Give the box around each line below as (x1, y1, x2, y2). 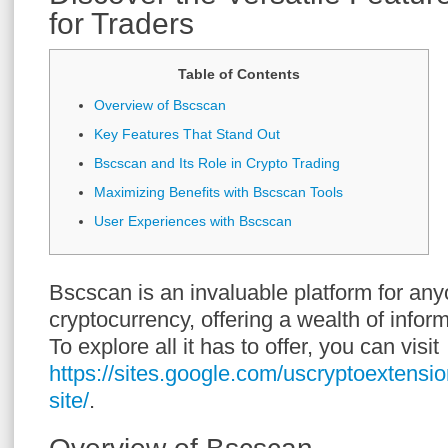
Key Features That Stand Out (94, 126, 280, 142)
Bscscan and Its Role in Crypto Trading (94, 155, 340, 171)
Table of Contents (178, 66, 300, 82)
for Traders (49, 7, 194, 40)
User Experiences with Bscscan (94, 213, 292, 229)
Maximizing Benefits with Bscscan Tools (94, 184, 343, 200)
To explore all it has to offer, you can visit (49, 334, 439, 359)
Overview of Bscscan (94, 97, 226, 113)
